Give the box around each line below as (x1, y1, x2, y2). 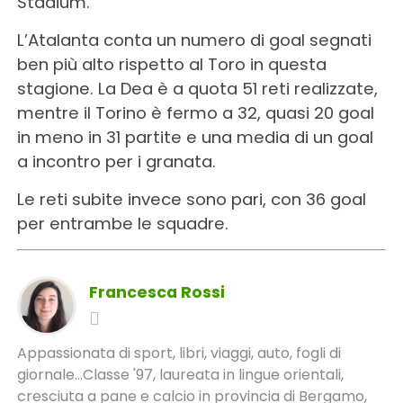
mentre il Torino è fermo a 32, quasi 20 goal (16, 101, 374, 124)
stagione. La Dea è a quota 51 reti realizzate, (16, 76, 378, 100)
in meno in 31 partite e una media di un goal (16, 125, 373, 148)
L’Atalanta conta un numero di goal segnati (16, 28, 372, 51)
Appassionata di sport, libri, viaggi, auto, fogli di (16, 342, 341, 363)
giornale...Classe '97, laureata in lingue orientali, (16, 363, 344, 385)
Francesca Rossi (88, 281, 225, 303)
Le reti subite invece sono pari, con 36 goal (16, 187, 366, 210)
